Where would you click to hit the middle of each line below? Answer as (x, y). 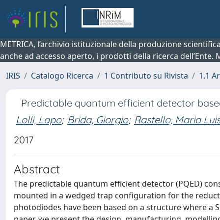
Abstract (37, 169)
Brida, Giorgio (98, 119)
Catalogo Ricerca (62, 76)
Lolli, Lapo (39, 119)
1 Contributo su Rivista (146, 76)
